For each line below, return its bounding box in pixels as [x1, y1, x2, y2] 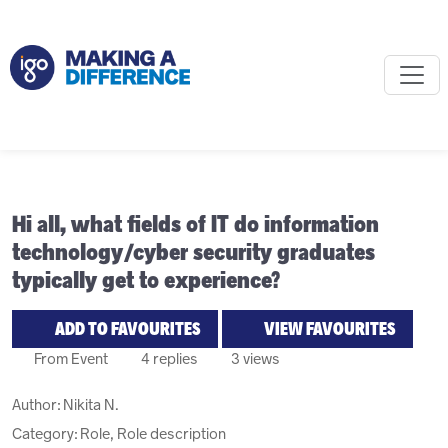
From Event [31, 349, 108, 369]
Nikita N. [63, 394, 119, 415]
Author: [12, 394, 63, 415]
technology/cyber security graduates [12, 236, 375, 267]
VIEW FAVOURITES [261, 317, 396, 341]
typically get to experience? [12, 264, 280, 295]
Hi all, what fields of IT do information [12, 208, 379, 239]
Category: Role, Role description [12, 424, 226, 445]
